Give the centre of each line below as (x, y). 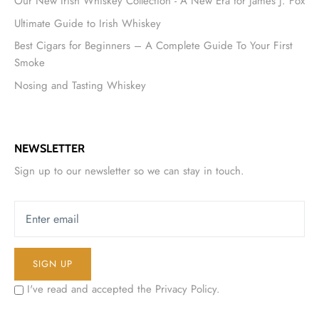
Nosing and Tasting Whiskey (80, 85)
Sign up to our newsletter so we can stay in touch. (129, 171)
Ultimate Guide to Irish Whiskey (88, 23)
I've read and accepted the (89, 289)
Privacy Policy (186, 289)
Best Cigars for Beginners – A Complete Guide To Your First (153, 46)
